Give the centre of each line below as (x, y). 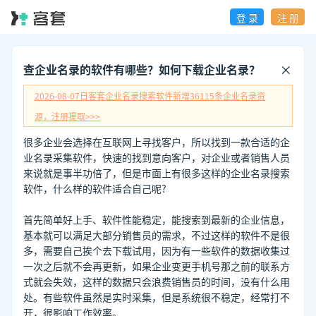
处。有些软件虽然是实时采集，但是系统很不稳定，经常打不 (157, 297)
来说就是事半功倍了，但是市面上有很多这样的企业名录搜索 (157, 172)
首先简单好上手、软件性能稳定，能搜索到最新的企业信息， (157, 219)
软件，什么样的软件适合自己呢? (95, 188)
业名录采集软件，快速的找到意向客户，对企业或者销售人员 (157, 157)
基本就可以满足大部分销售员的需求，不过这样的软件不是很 (157, 235)
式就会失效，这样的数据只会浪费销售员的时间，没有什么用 (157, 281)
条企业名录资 (240, 95)
